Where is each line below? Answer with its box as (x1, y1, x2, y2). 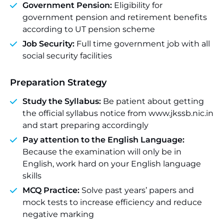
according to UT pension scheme (22, 24, 155, 34)
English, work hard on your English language (22, 159, 201, 168)
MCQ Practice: (22, 185, 81, 195)
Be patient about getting (101, 96, 204, 106)
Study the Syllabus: (22, 96, 101, 106)
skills (22, 171, 41, 180)
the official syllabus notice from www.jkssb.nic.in (22, 108, 213, 118)
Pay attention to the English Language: (22, 135, 184, 144)
